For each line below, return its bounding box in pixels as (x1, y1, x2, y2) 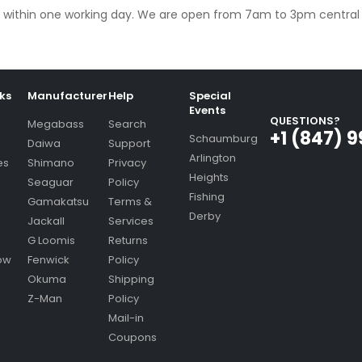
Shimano (27, 154, 74, 170)
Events (189, 102, 225, 118)
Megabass (27, 116, 84, 132)
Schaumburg (189, 130, 258, 146)
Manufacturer (27, 87, 107, 103)
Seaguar (27, 174, 74, 190)
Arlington (189, 149, 236, 166)
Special (189, 87, 231, 103)
